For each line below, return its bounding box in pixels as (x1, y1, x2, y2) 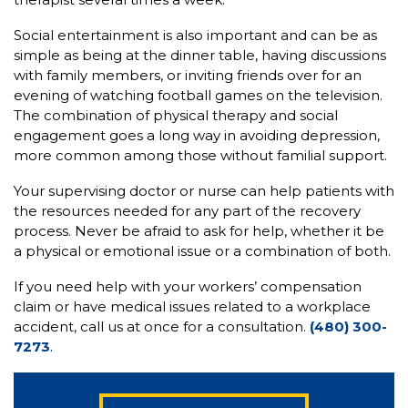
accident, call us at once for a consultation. (14, 318, 310, 336)
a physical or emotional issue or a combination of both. (14, 242, 391, 260)
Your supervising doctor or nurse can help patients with (14, 182, 394, 200)
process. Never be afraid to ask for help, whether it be (14, 222, 384, 240)
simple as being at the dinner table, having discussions (14, 46, 386, 65)
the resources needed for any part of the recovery (14, 202, 361, 220)
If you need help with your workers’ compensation (14, 278, 362, 296)
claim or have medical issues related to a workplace (14, 298, 371, 316)
